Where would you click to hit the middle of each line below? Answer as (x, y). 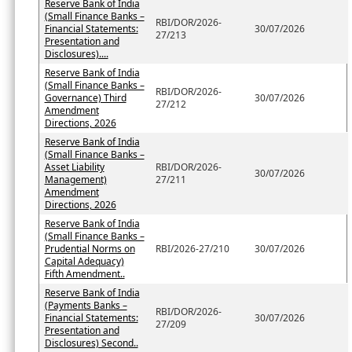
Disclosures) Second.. (91, 343)
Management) (75, 179)
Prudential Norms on (90, 248)
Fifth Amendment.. (84, 273)
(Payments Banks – (86, 305)
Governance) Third (85, 97)
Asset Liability (74, 167)
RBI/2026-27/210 (192, 248)
